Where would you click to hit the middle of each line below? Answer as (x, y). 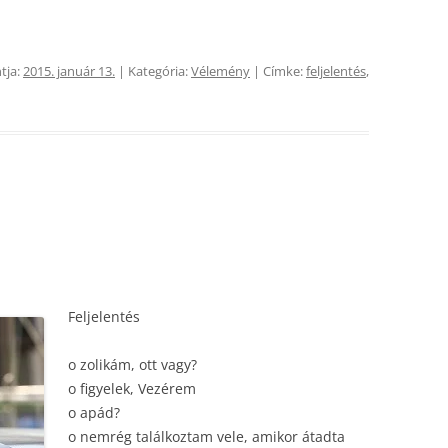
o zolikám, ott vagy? (132, 364)
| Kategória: (153, 71)
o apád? (94, 412)
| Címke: (278, 71)
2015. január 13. (69, 71)
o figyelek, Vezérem (132, 388)
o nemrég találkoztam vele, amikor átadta (206, 436)
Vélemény (220, 71)
